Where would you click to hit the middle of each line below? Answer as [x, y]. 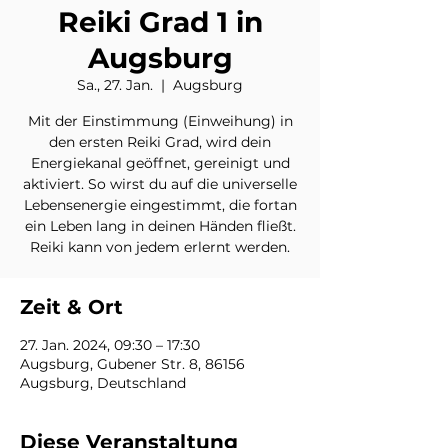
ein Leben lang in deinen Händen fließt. [160, 225]
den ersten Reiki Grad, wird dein [160, 141]
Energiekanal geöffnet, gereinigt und [160, 162]
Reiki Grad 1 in [160, 21]
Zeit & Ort [71, 306]
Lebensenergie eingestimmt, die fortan [160, 204]
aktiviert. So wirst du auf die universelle [160, 183]
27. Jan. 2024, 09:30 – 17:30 [110, 344]
